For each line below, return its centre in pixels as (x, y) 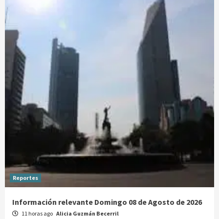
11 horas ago (37, 213)
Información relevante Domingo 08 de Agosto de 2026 (107, 202)
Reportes (25, 177)
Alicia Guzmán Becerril (88, 213)
